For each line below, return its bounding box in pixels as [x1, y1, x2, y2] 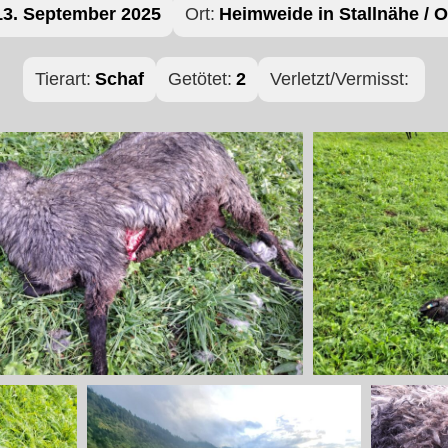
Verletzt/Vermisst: [269, 69, 409, 90]
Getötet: [167, 69, 232, 90]
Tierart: [34, 69, 91, 90]
